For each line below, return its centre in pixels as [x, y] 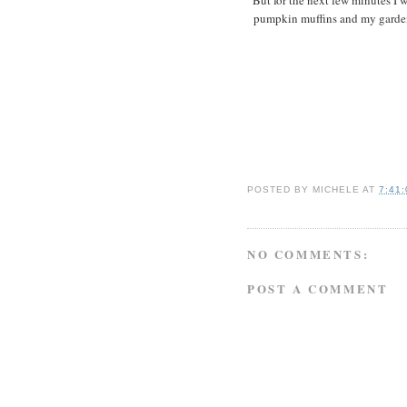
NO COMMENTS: [308, 254]
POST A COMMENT [318, 288]
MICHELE [337, 189]
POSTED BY [280, 189]
